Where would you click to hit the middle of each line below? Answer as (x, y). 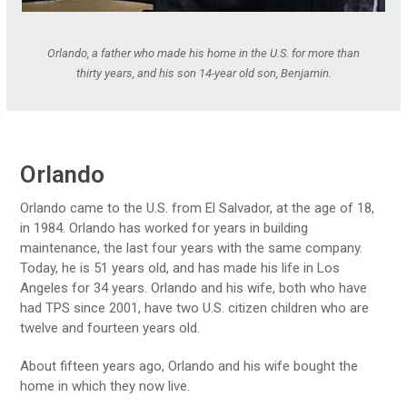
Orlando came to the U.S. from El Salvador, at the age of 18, (198, 208)
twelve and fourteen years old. (110, 328)
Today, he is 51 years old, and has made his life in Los (180, 268)
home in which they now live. (105, 386)
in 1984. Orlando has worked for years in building (164, 228)
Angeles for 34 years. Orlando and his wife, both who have (194, 288)
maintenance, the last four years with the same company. (194, 248)
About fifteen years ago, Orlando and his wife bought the (189, 366)
